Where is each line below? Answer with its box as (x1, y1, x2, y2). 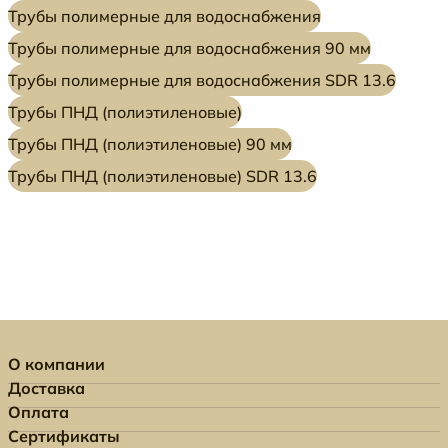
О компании (8, 354, 105, 374)
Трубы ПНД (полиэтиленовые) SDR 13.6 (8, 165, 317, 186)
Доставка (8, 378, 85, 398)
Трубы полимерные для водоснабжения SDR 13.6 (8, 69, 396, 90)
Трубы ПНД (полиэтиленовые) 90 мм (8, 133, 292, 154)
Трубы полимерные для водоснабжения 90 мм (8, 37, 371, 58)
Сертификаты (8, 426, 120, 446)
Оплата (8, 402, 69, 422)
